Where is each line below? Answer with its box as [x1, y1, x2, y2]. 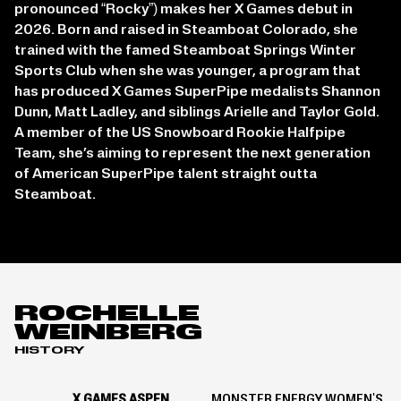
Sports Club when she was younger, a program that [14, 64, 361, 80]
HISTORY [14, 346, 85, 357]
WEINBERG [14, 324, 202, 346]
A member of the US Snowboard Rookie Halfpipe [14, 126, 346, 141]
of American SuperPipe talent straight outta [14, 167, 317, 183]
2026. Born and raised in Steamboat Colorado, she [14, 23, 358, 38]
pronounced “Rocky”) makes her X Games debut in [14, 3, 353, 18]
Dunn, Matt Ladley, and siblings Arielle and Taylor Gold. [14, 106, 380, 121]
